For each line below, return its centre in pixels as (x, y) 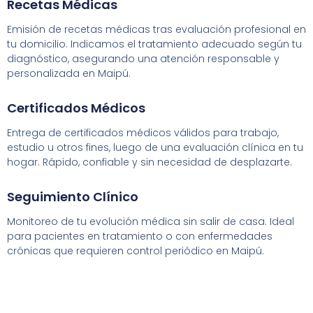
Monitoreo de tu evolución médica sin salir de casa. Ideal (151, 221)
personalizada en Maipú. (69, 73)
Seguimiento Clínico (73, 196)
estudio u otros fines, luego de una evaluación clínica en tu (155, 147)
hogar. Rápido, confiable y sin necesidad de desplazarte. (150, 162)
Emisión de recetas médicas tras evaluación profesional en (156, 29)
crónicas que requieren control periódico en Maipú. (136, 250)
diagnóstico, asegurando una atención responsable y (143, 58)
